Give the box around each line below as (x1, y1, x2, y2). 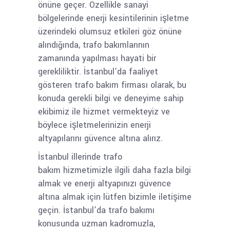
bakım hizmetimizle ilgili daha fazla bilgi (38, 164, 191, 176)
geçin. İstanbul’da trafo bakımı (38, 204, 155, 216)
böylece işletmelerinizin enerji (38, 119, 151, 131)
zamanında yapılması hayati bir (38, 52, 156, 64)
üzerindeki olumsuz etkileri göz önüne (38, 26, 182, 37)
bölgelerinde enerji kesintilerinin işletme (38, 12, 189, 24)
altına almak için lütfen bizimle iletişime (38, 191, 191, 203)
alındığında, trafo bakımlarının (38, 39, 149, 51)
